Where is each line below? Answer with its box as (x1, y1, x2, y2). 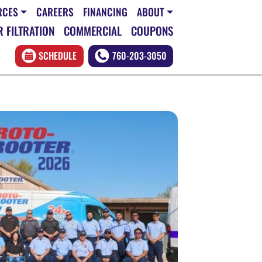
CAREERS (36, 4, 74, 20)
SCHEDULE (39, 49, 77, 63)
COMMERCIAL (64, 22, 122, 39)
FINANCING (82, 4, 127, 20)
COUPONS (131, 22, 173, 39)
